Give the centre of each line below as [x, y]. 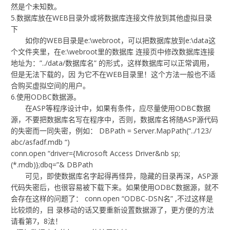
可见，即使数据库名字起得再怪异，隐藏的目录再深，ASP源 [115, 176]
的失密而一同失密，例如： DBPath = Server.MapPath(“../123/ [111, 131]
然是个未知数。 [36, 7]
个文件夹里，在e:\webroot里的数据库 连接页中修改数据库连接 [113, 52]
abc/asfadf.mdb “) [41, 142]
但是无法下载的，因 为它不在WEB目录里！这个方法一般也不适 [113, 74]
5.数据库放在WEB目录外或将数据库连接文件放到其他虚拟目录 [112, 18]
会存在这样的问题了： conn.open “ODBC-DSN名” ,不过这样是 [112, 199]
